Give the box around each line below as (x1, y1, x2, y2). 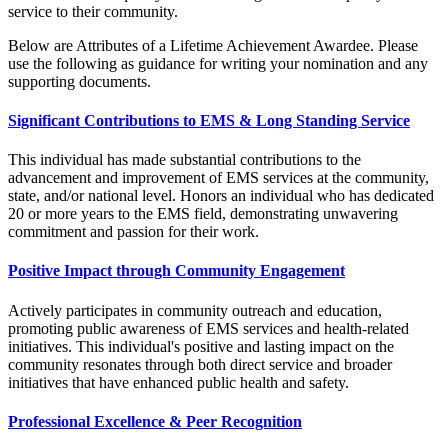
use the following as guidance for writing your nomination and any (8, 54, 428, 72)
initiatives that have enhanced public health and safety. (8, 373, 349, 391)
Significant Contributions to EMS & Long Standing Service (8, 111, 410, 129)
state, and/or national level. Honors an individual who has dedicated (8, 187, 434, 205)
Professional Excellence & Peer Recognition (8, 412, 302, 430)
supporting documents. (8, 72, 151, 90)
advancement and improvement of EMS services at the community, (8, 169, 429, 187)
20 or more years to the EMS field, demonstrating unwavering (8, 205, 398, 223)
